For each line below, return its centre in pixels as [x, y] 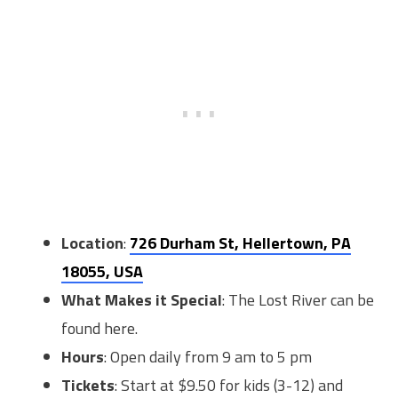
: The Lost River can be [298, 300]
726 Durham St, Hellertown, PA [240, 243]
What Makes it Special [142, 300]
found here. [99, 329]
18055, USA [102, 272]
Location [92, 243]
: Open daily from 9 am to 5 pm [208, 357]
